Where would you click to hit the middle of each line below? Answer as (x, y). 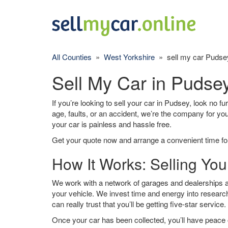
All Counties (72, 57)
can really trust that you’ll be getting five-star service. (139, 204)
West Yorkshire (129, 57)
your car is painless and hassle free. (112, 124)
